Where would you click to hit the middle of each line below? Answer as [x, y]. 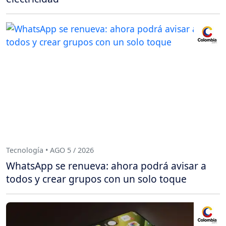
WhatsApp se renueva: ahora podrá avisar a [106, 166]
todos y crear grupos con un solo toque [96, 179]
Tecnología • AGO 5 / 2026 [50, 150]
